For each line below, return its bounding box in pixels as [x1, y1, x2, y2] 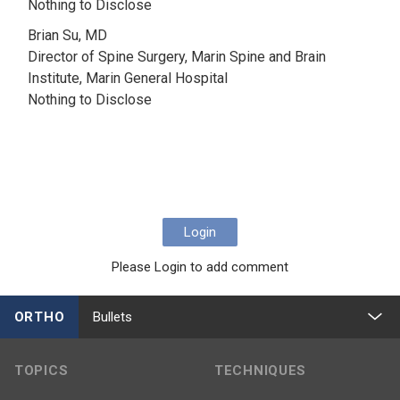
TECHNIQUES [214, 362, 306, 379]
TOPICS [14, 362, 69, 379]
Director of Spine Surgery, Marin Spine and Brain [28, 48, 326, 65]
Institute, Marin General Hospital [28, 70, 228, 87]
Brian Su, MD [28, 27, 107, 44]
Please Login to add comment [112, 259, 288, 275]
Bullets [93, 308, 132, 325]
